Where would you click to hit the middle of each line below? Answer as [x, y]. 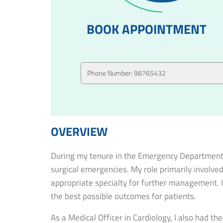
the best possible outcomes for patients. [123, 196]
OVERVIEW [79, 131]
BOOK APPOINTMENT [147, 29]
